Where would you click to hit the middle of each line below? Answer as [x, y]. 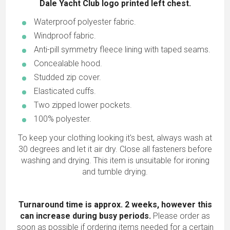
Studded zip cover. [68, 78]
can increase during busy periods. [87, 216]
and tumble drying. [115, 172]
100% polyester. [63, 119]
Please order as [181, 216]
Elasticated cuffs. [65, 91]
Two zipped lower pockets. [83, 105]
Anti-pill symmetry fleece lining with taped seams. [122, 50]
